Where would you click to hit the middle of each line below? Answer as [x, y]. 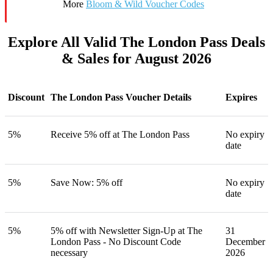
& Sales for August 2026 [136, 59]
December [245, 242]
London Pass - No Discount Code [116, 242]
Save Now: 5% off [87, 183]
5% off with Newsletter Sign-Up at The [126, 231]
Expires [241, 97]
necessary [69, 253]
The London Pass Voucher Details [121, 97]
